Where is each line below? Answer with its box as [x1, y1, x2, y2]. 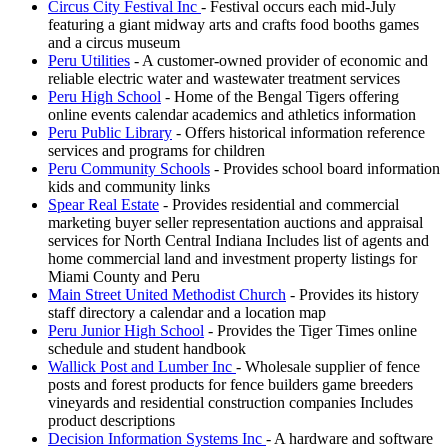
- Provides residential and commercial [159, 195, 399, 213]
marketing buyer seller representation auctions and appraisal [48, 213, 423, 231]
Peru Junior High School [48, 321, 204, 339]
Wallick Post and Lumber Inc [48, 357, 236, 375]
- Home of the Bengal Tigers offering [161, 87, 399, 105]
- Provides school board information [210, 159, 440, 177]
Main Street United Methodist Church [48, 285, 286, 303]
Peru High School [48, 87, 161, 105]
